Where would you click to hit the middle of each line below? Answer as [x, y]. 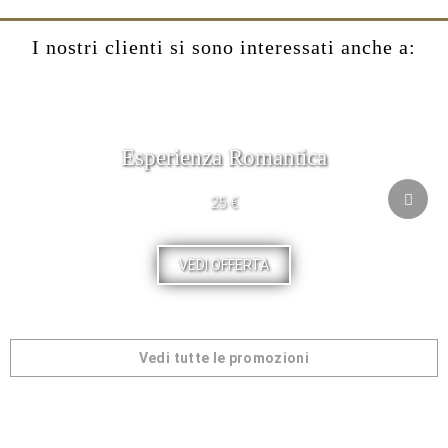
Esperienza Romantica [223, 157]
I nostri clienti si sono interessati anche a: [224, 47]
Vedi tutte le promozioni [224, 358]
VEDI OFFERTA [223, 265]
